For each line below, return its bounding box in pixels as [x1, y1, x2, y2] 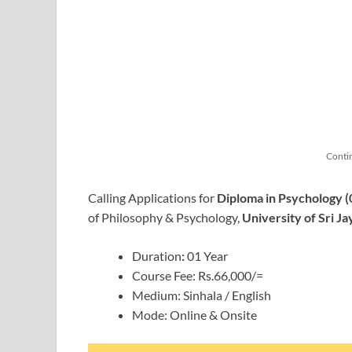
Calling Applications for [88, 189, 217, 205]
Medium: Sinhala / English [132, 287, 271, 302]
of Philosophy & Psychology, [88, 209, 242, 225]
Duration [132, 247, 181, 263]
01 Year [187, 247, 228, 263]
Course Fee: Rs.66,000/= [132, 267, 263, 283]
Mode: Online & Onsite [132, 306, 257, 322]
